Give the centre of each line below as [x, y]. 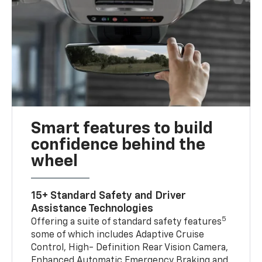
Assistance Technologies [92, 208]
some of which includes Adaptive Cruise [118, 235]
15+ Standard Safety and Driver [109, 196]
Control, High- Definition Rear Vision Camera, [130, 248]
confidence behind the [118, 145]
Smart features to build [122, 128]
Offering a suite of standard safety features [127, 222]
